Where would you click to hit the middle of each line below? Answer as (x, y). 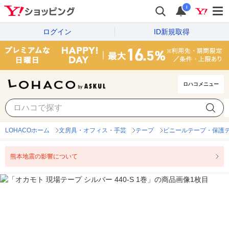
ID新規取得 (172, 31)
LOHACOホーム (27, 131)
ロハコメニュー (201, 84)
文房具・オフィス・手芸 (93, 131)
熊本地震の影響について (44, 157)
